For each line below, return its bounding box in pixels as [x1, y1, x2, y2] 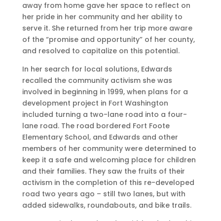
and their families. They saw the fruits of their [22, 166, 185, 177]
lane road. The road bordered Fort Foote [22, 121, 170, 131]
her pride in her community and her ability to [22, 12, 183, 22]
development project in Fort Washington [22, 98, 168, 109]
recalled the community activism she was [22, 75, 172, 86]
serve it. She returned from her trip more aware [22, 23, 192, 34]
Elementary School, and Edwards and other [22, 132, 178, 143]
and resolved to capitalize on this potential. [22, 46, 180, 56]
